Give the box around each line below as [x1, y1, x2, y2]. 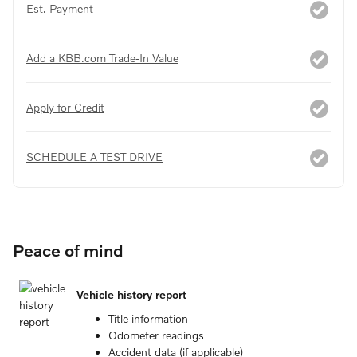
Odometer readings [108, 328, 204, 342]
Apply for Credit [26, 100, 104, 114]
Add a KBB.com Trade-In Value [26, 50, 178, 65]
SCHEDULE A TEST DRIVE [26, 149, 163, 163]
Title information [108, 311, 188, 325]
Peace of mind [13, 239, 124, 260]
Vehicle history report [76, 288, 186, 302]
